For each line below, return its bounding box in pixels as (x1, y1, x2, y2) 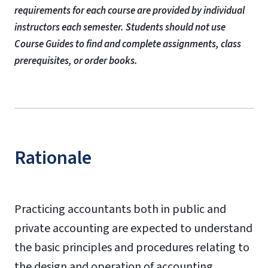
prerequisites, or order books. (14, 54, 138, 68)
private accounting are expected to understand (14, 220, 252, 237)
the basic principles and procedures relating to (14, 239, 249, 256)
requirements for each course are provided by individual (14, 4, 245, 18)
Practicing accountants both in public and (14, 201, 226, 218)
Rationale (14, 144, 92, 172)
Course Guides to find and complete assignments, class (14, 37, 241, 51)
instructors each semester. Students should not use (14, 20, 226, 35)
